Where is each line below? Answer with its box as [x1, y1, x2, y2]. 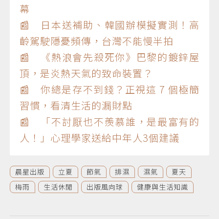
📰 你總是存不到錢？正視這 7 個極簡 [20, 82, 199, 97]
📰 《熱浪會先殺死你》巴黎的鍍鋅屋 [20, 50, 199, 65]
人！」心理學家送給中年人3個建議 [20, 131, 179, 145]
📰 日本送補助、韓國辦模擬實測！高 [20, 18, 199, 32]
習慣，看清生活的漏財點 [20, 98, 132, 113]
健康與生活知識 [137, 182, 188, 192]
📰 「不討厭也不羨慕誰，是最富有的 [20, 114, 199, 129]
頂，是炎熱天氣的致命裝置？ [20, 66, 153, 81]
